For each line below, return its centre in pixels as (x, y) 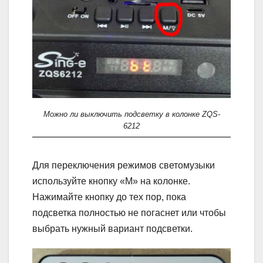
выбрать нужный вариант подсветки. (112, 228)
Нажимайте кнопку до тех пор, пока (109, 197)
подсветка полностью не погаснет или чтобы (129, 213)
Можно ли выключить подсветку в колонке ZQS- (131, 114)
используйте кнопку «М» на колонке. (111, 181)
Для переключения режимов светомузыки (124, 165)
